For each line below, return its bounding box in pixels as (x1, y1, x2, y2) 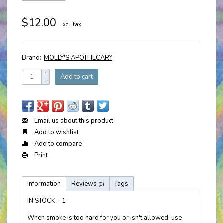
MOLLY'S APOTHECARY (44, 53, 112, 62)
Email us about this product (33, 116, 113, 125)
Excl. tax (59, 21, 81, 28)
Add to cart (60, 72, 93, 81)
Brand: (22, 53, 41, 62)
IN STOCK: (27, 196, 57, 205)
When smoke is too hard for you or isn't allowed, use (27, 213, 182, 222)
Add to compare (33, 139, 82, 148)
